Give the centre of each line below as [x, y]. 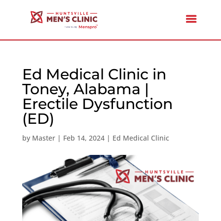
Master [43, 138]
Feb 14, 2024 [84, 138]
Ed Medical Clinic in [94, 74]
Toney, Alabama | [85, 89]
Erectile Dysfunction [97, 104]
